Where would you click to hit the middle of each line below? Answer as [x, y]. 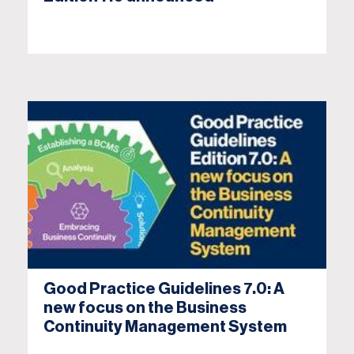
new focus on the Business [145, 309]
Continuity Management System [165, 328]
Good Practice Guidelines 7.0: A [164, 290]
